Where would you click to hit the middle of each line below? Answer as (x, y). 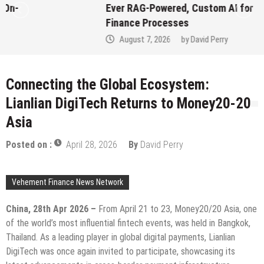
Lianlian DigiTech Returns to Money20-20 (128, 104)
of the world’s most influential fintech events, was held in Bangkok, (128, 223)
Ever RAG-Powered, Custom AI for (91, 8)
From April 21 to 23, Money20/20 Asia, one (178, 209)
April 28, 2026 (92, 145)
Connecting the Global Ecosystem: (108, 85)
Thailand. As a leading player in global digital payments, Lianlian (121, 237)
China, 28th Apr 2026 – (52, 209)
